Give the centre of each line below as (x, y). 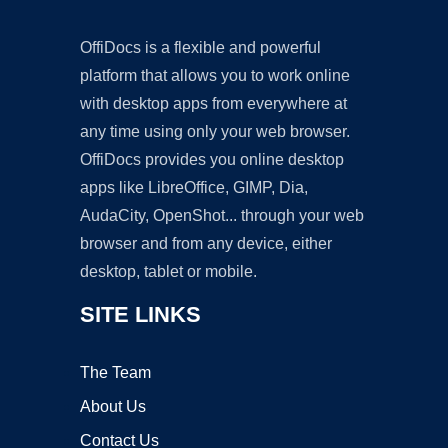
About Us (113, 406)
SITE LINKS (140, 314)
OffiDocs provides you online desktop (212, 159)
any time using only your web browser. (215, 131)
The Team (115, 372)
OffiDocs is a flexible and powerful (200, 47)
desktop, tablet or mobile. (168, 271)
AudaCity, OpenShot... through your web (222, 215)
